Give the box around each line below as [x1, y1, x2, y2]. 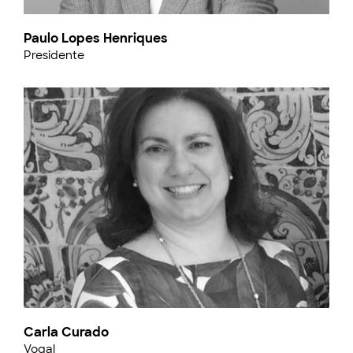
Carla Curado [24, 324, 109, 340]
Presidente [24, 48, 84, 62]
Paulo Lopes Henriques [24, 30, 168, 46]
